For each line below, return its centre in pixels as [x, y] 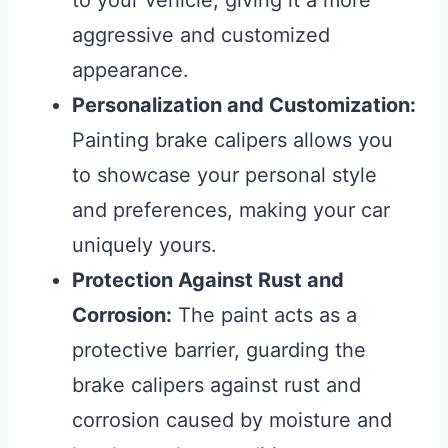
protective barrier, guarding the [219, 350]
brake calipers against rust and [216, 385]
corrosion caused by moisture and [232, 420]
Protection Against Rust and [208, 280]
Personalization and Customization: [244, 105]
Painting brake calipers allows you [232, 140]
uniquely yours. [144, 245]
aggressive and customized [201, 35]
